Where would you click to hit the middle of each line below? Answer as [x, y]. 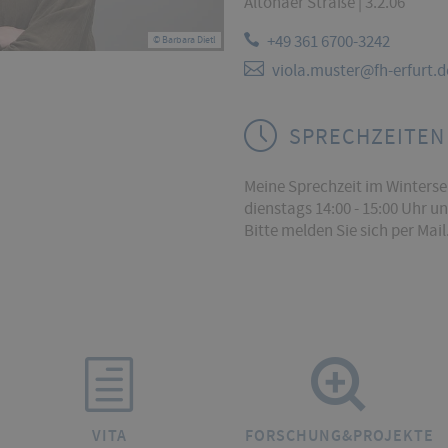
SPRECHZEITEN [367, 137]
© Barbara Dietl [184, 40]
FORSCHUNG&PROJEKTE [339, 435]
